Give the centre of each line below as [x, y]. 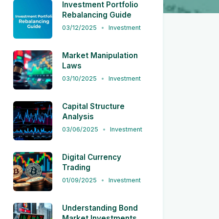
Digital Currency [92, 157]
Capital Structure [93, 106]
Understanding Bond [100, 208]
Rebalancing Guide [97, 15]
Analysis [78, 117]
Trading [76, 167]
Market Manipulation [100, 55]
